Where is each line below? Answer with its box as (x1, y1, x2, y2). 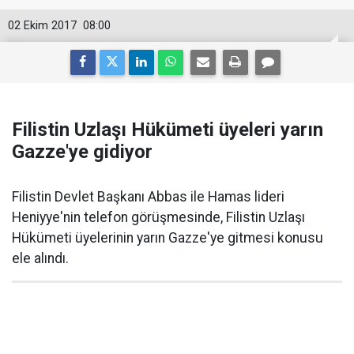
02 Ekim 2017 (8, 19, 77, 32)
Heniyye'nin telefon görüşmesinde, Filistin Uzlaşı (12, 209, 305, 225)
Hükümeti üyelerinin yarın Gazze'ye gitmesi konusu (12, 230, 323, 246)
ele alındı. (12, 250, 69, 266)
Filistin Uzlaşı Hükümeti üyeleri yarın (12, 119, 323, 141)
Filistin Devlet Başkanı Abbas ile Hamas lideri (12, 189, 284, 205)
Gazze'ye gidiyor (12, 141, 153, 163)
